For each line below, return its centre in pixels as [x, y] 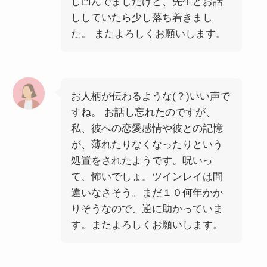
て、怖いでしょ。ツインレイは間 [147, 176]
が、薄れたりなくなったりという [147, 144]
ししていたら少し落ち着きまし [142, 18]
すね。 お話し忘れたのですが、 [143, 112]
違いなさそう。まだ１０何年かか [147, 193]
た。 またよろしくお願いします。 [148, 34]
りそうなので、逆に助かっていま [147, 209]
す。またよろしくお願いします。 [147, 225]
